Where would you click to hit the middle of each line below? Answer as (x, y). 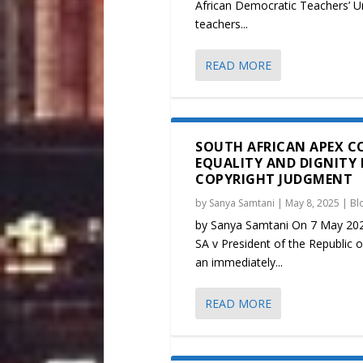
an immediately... (239, 263)
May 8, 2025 (313, 203)
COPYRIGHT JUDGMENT (276, 179)
